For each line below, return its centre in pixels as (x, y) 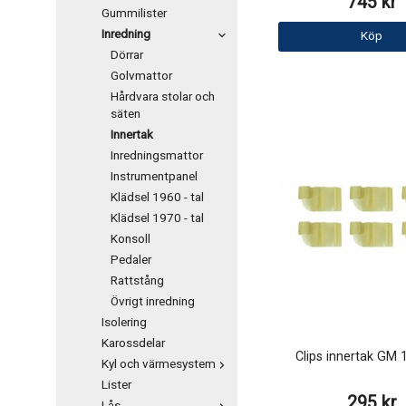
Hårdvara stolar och (163, 97)
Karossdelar (133, 343)
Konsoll (130, 239)
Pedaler (131, 260)
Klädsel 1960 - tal (157, 198)
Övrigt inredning (153, 302)
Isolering (124, 323)
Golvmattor (141, 76)
